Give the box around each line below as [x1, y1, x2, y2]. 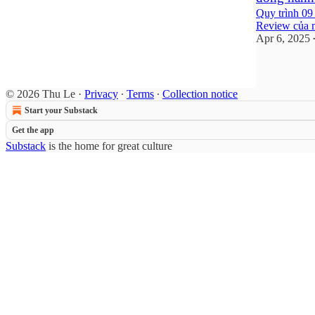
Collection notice [162, 87, 238, 100]
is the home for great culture [46, 139, 172, 152]
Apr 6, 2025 [256, 32, 310, 44]
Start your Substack [25, 105, 98, 115]
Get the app [12, 124, 54, 135]
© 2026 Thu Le [6, 87, 75, 100]
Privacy [84, 87, 118, 100]
